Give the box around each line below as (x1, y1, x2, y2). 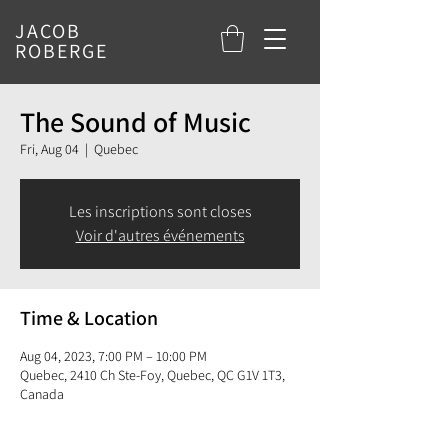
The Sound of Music (20, 103, 251, 141)
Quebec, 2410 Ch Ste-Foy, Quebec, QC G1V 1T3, (20, 366, 285, 385)
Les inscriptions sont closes (68, 201, 252, 223)
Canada (20, 385, 64, 404)
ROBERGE (15, 38, 108, 64)
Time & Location (20, 305, 158, 332)
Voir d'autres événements (75, 225, 245, 247)
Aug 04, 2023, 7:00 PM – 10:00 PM (20, 347, 207, 366)
